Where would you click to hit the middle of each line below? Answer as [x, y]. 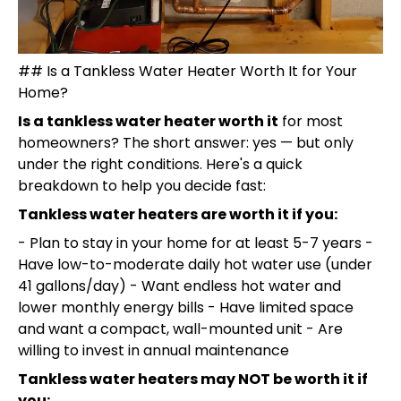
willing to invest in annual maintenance [154, 350]
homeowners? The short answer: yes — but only [186, 142]
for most [311, 121]
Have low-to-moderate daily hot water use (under [195, 264]
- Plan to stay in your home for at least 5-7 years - [196, 243]
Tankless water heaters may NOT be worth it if [193, 379]
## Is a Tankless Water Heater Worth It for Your [188, 71]
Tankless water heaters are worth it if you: [178, 214]
